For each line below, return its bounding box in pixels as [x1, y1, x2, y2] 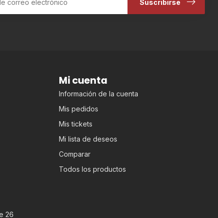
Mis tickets [59, 120, 92, 128]
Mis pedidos [59, 105, 98, 113]
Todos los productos [59, 165, 126, 174]
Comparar [59, 150, 91, 159]
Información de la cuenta [59, 90, 138, 98]
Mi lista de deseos [59, 135, 117, 144]
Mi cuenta [59, 73, 108, 88]
